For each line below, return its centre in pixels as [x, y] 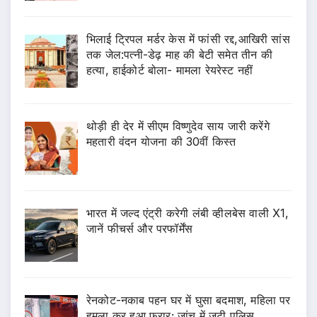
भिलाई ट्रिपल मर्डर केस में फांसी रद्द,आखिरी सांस [188, 39]
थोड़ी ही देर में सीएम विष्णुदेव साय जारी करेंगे [178, 126]
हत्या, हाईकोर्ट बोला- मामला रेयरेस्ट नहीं [170, 70]
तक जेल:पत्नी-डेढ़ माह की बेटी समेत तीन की [179, 55]
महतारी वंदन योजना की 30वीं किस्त [161, 141]
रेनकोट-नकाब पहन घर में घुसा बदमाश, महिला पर [189, 300]
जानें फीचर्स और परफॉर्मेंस [139, 228]
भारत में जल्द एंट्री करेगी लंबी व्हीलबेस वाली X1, [188, 213]
